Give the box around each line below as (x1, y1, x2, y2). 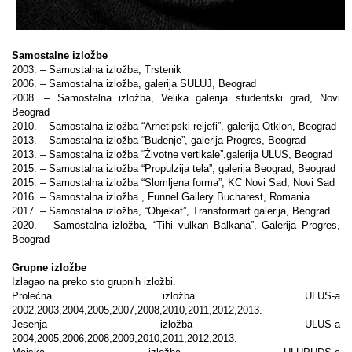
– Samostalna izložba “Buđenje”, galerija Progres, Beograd (40, 134, 309, 146)
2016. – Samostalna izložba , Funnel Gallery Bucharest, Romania (12, 190, 313, 203)
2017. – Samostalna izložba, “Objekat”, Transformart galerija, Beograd (12, 204, 333, 217)
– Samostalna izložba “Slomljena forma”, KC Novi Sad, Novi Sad (40, 176, 338, 189)
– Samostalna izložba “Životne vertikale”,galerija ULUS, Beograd (40, 148, 335, 160)
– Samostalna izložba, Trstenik (40, 63, 185, 75)
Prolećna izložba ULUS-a (12, 289, 340, 302)
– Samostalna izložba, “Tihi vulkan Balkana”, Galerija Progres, (42, 218, 340, 231)
